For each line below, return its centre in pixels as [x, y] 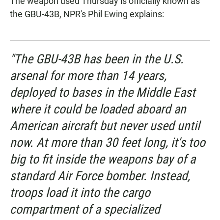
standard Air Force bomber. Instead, [100, 176]
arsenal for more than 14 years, [88, 76]
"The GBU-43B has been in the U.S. [97, 59]
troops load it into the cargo [80, 193]
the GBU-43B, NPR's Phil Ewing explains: [87, 14]
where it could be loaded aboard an [98, 109]
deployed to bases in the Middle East [103, 93]
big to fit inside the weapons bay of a [103, 159]
